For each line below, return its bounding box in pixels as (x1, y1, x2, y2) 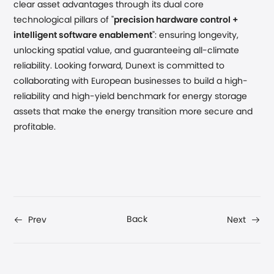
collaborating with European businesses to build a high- (13, 77, 248, 86)
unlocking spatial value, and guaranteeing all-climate (13, 46, 240, 55)
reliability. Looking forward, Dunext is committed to (13, 62, 225, 70)
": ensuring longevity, (152, 31, 239, 40)
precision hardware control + (114, 16, 239, 24)
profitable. (13, 123, 56, 131)
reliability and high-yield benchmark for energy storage (13, 92, 248, 101)
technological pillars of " (13, 16, 114, 24)
